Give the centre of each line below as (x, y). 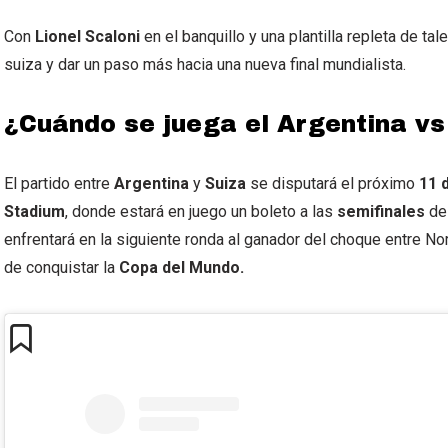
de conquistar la (59, 268)
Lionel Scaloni (87, 37)
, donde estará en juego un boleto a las (201, 212)
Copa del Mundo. (179, 268)
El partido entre (59, 184)
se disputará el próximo (330, 184)
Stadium (34, 212)
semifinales (381, 212)
